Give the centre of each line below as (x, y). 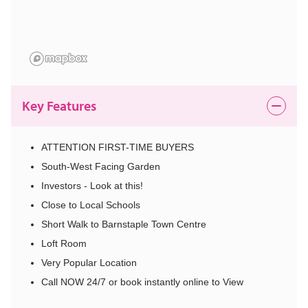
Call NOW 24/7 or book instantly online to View (142, 282)
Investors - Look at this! (92, 186)
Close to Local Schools (91, 205)
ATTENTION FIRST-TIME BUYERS (118, 147)
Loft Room (64, 244)
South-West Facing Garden (101, 167)
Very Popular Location (89, 263)
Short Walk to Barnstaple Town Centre (124, 224)
